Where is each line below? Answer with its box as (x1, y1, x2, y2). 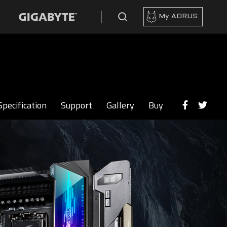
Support (61, 98, 92, 112)
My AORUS (159, 13, 198, 20)
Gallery (106, 98, 134, 112)
